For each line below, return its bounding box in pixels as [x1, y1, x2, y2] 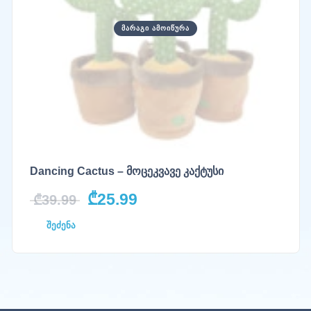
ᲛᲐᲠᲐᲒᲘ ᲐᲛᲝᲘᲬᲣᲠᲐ [121, 24, 190, 33]
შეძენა [46, 219, 76, 230]
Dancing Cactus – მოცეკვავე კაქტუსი [29, 165, 224, 177]
